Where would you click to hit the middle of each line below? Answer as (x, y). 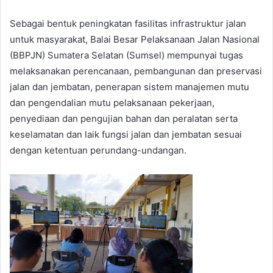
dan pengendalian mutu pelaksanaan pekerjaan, (112, 103)
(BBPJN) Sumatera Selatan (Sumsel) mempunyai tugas (126, 55)
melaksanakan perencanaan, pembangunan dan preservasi (136, 71)
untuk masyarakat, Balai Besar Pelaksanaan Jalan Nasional (135, 40)
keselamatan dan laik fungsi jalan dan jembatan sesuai (126, 135)
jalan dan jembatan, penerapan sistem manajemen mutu (129, 87)
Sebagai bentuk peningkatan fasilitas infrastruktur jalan (128, 24)
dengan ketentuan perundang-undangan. (99, 151)
